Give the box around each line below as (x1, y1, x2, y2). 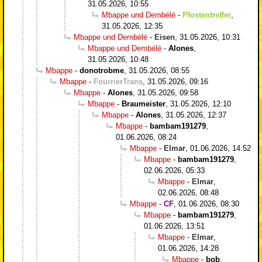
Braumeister (122, 99, 166, 108)
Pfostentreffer (182, 10, 231, 19)
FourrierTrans (94, 77, 143, 86)
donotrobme (80, 65, 124, 75)
